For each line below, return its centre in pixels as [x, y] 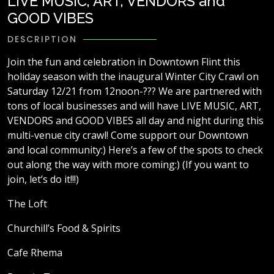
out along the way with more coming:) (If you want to [128, 165]
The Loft [27, 204]
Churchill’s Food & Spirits [64, 228]
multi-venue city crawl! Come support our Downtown [128, 135]
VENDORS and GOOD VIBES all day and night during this [135, 121]
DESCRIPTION [42, 39]
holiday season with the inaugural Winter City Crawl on [133, 77]
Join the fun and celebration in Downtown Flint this [124, 62]
